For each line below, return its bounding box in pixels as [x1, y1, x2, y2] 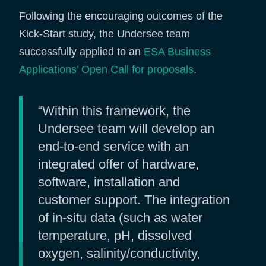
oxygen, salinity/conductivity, [38, 245, 200, 261]
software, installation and [38, 174, 180, 189]
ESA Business [144, 45, 211, 58]
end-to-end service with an [38, 138, 189, 154]
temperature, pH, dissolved [38, 227, 192, 243]
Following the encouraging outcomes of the [19, 9, 223, 22]
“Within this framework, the [38, 103, 191, 118]
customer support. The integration [38, 192, 230, 207]
